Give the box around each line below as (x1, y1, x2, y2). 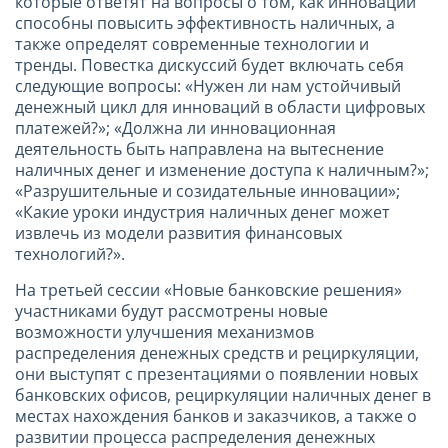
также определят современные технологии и (15, 32, 369, 55)
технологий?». (15, 242, 125, 265)
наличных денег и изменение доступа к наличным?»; (15, 158, 429, 181)
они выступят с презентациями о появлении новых (15, 362, 418, 385)
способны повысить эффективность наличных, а (15, 11, 395, 34)
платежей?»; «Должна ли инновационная (15, 116, 336, 139)
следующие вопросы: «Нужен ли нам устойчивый (15, 74, 401, 97)
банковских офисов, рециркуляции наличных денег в (15, 383, 431, 406)
